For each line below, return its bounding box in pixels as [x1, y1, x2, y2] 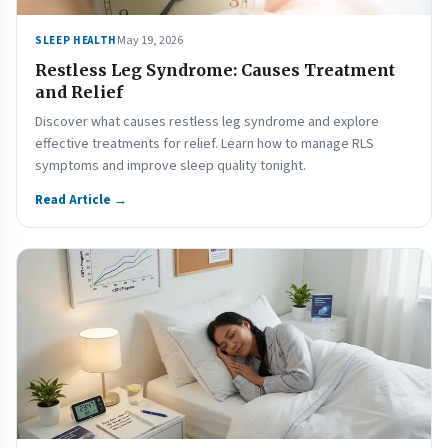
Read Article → [35, 191, 127, 209]
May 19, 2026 [116, 32, 183, 49]
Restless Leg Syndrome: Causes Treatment [35, 60, 395, 80]
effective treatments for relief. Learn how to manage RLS [35, 134, 374, 154]
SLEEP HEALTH [35, 33, 117, 48]
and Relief [35, 82, 123, 102]
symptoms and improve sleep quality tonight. [35, 156, 306, 176]
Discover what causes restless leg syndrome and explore [35, 112, 379, 132]
